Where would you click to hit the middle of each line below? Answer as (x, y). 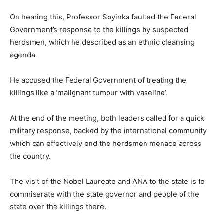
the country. (30, 156)
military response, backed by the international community (108, 130)
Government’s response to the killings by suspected (99, 29)
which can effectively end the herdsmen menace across (106, 143)
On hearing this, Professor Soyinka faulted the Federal (103, 17)
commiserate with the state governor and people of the (104, 194)
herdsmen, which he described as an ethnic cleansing (102, 42)
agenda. (23, 54)
